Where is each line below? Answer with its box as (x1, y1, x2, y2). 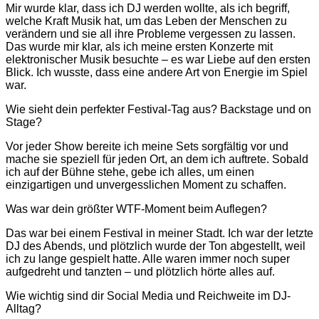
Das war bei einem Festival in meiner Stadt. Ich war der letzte (6, 226, 313, 239)
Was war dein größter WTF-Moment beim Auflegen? (6, 202, 267, 215)
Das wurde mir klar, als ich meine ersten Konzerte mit (6, 40, 273, 53)
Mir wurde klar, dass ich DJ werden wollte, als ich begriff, (6, 1, 290, 14)
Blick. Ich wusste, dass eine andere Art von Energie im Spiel (6, 66, 308, 78)
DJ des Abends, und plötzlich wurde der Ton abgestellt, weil (6, 239, 305, 252)
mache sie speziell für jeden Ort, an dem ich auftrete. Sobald (6, 152, 308, 165)
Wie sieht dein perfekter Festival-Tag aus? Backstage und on (6, 103, 311, 115)
